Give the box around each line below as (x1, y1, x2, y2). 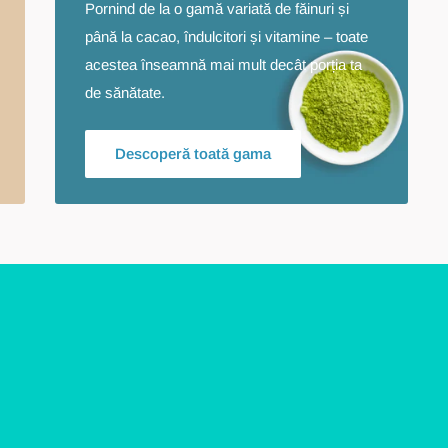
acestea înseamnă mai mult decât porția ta (85, 55, 363, 73)
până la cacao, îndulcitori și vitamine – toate (85, 27, 369, 45)
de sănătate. (85, 83, 166, 101)
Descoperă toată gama (115, 144, 272, 162)
